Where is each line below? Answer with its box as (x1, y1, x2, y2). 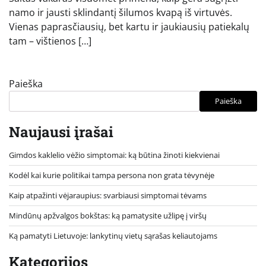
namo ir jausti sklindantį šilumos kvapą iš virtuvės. (9, 5, 232, 19)
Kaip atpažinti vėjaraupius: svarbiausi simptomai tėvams (9, 189, 207, 201)
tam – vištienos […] (9, 34, 91, 47)
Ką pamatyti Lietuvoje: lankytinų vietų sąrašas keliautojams (9, 230, 217, 241)
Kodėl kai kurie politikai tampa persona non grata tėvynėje (9, 169, 214, 180)
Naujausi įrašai (9, 122, 113, 141)
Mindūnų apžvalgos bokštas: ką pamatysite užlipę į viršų (9, 210, 207, 221)
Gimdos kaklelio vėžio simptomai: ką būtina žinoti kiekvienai (9, 149, 220, 160)
